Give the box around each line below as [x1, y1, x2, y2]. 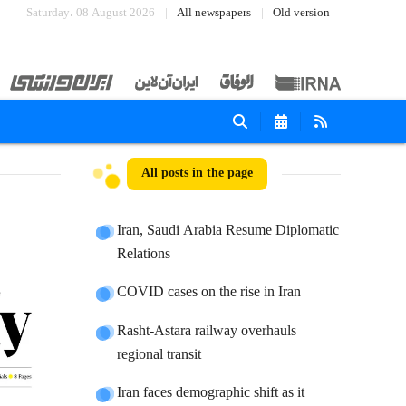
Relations [117, 242, 171, 266]
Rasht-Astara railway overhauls [117, 319, 297, 343]
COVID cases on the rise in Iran [117, 280, 302, 304]
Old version [273, 4, 330, 23]
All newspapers [177, 4, 251, 23]
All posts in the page [141, 162, 254, 185]
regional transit [117, 343, 202, 367]
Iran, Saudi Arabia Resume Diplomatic [117, 218, 340, 243]
